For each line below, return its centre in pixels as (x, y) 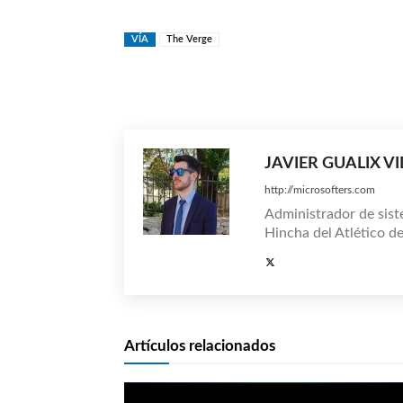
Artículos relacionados (200, 345)
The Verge (189, 39)
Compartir (318, 85)
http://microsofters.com (320, 189)
